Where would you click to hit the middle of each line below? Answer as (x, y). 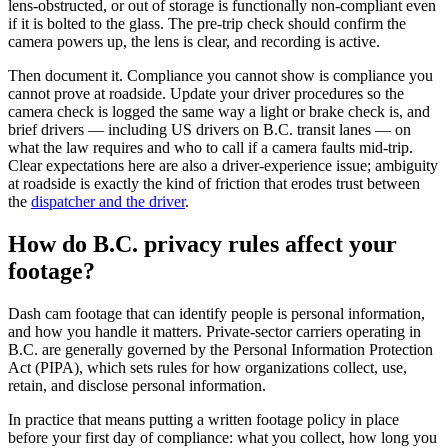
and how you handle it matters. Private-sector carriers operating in (214, 331)
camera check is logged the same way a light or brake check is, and (219, 112)
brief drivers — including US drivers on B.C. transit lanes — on (209, 130)
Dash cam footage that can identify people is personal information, (216, 313)
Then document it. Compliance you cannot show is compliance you (220, 76)
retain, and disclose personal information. (137, 385)
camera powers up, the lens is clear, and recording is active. (194, 42)
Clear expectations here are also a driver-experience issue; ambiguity (223, 166)
